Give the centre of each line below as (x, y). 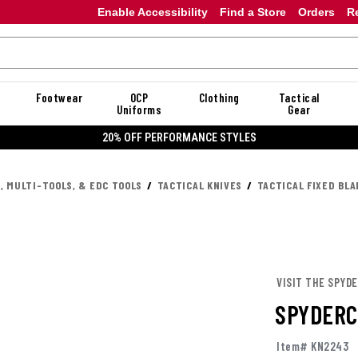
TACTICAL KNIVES (200, 185)
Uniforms (139, 109)
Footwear (59, 97)
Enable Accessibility (152, 12)
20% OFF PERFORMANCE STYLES (179, 137)
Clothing (219, 97)
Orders (316, 12)
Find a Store (253, 12)
